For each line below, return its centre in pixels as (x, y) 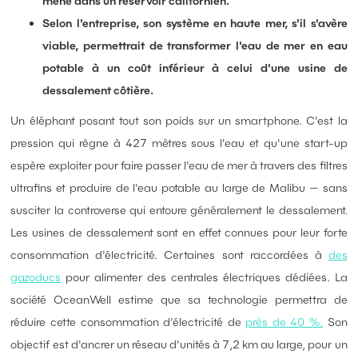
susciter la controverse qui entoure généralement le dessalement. (179, 211)
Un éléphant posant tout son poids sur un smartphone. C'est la (179, 121)
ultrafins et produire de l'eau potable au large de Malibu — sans (179, 188)
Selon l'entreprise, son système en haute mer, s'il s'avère (195, 24)
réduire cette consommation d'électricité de (128, 322)
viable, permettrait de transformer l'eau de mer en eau (195, 46)
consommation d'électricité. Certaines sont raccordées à (169, 255)
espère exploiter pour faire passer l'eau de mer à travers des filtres (179, 166)
